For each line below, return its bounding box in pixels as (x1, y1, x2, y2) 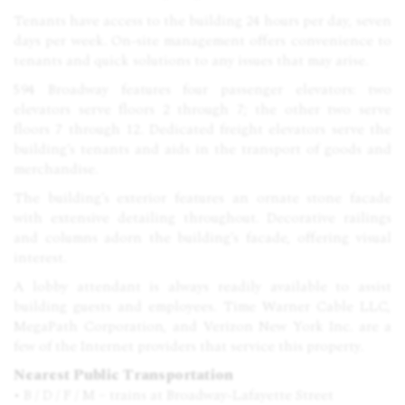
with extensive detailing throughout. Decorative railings (14, 207, 391, 229)
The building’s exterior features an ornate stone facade (14, 187, 391, 209)
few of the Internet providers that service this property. (14, 335, 363, 357)
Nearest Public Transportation (14, 364, 233, 386)
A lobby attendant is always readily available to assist (14, 276, 391, 297)
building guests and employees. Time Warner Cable (14, 296, 360, 317)
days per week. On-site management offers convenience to (14, 30, 391, 52)
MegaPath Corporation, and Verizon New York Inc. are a (14, 316, 391, 337)
